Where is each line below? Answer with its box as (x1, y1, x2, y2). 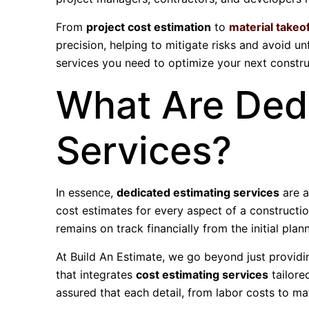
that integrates (56, 268, 137, 281)
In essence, (56, 186, 117, 199)
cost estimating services (136, 268, 269, 281)
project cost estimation (86, 20, 212, 34)
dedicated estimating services (117, 186, 280, 199)
